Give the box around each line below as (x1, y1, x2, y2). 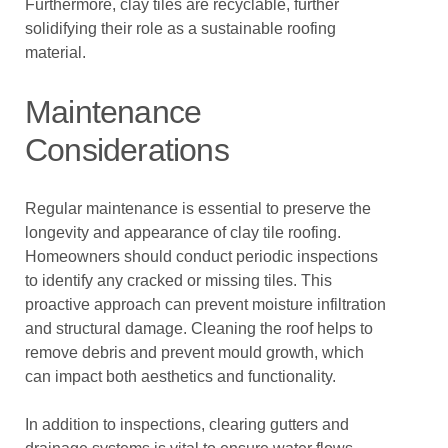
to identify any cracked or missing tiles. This (25, 272, 332, 289)
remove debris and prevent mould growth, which (25, 344, 364, 361)
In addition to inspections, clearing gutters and (25, 416, 349, 433)
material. (25, 44, 86, 61)
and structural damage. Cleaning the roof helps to (25, 320, 373, 337)
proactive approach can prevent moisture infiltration (25, 296, 386, 313)
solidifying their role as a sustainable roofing (25, 20, 336, 37)
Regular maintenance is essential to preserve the (25, 200, 371, 217)
